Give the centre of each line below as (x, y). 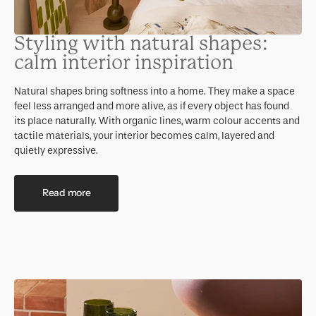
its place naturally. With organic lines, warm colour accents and (157, 121)
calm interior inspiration (124, 62)
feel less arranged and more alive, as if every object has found (152, 106)
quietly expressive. (56, 150)
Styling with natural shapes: (141, 43)
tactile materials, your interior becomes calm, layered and (144, 135)
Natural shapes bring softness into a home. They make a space (154, 91)
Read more (67, 193)
